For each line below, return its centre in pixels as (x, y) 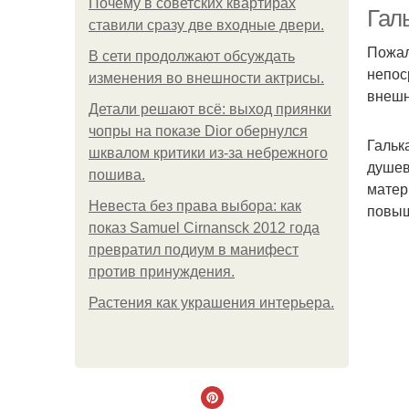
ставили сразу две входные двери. (206, 25)
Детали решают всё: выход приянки (210, 109)
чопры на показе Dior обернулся (198, 131)
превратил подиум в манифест (194, 250)
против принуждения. (162, 272)
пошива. (117, 175)
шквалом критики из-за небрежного (208, 153)
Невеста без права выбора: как (195, 206)
